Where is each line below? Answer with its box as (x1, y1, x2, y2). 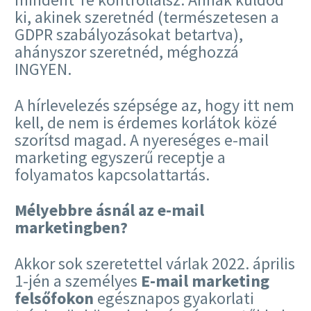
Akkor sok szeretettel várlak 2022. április (15, 252, 295, 274)
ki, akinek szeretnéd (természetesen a (15, 6, 279, 28)
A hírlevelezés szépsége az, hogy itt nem (15, 94, 294, 116)
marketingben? (15, 217, 128, 239)
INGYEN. (15, 58, 72, 81)
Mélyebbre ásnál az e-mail (15, 199, 204, 221)
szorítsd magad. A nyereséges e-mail (15, 128, 269, 151)
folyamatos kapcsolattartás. (15, 163, 210, 185)
